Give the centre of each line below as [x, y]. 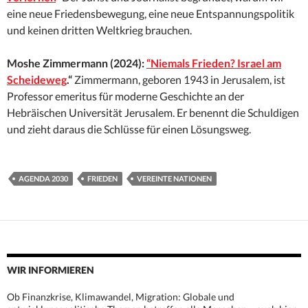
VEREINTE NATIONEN [174, 179]
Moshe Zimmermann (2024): [77, 63]
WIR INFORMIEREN [51, 270]
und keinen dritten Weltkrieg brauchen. [99, 30]
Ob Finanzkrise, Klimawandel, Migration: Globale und [121, 297]
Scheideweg [37, 80]
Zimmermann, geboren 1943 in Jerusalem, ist [179, 80]
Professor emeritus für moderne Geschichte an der [125, 96]
